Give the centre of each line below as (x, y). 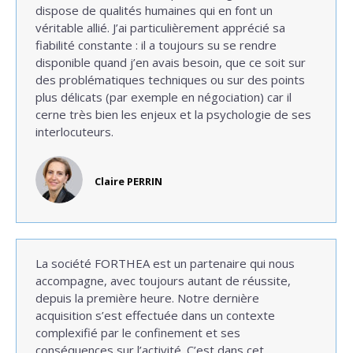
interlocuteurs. (74, 132)
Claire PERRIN (128, 181)
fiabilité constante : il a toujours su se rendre (156, 45)
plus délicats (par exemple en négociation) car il (163, 97)
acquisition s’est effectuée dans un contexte (155, 315)
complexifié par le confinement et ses (138, 333)
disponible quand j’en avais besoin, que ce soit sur (171, 62)
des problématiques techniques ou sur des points (170, 80)
